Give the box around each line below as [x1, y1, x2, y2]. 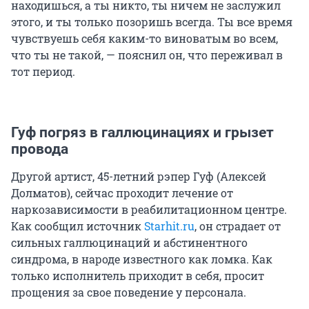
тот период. [11, 63, 75, 79]
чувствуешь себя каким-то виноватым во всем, [11, 30, 278, 46]
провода [11, 140, 68, 157]
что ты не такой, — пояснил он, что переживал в [11, 47, 283, 62]
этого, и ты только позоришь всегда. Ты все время [11, 14, 292, 29]
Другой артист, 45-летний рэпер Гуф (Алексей [11, 168, 266, 183]
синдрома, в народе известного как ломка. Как [11, 251, 272, 266]
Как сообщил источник [11, 218, 144, 233]
